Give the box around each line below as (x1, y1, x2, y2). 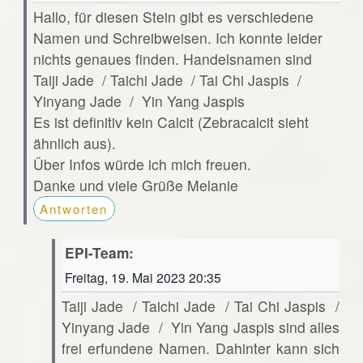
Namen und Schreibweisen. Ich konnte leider (32, 27, 322, 48)
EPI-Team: (64, 241, 134, 263)
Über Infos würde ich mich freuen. (32, 153, 251, 174)
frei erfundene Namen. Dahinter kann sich (61, 337, 340, 358)
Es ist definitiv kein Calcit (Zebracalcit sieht (32, 111, 309, 132)
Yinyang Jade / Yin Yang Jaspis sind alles (61, 316, 340, 337)
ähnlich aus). (32, 132, 116, 153)
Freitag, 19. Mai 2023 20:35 (64, 267, 221, 286)
